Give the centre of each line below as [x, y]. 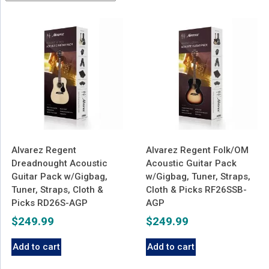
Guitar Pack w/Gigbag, [59, 176]
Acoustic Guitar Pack [191, 163]
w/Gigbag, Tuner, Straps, [198, 176]
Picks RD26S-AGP [49, 203]
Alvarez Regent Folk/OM [197, 150]
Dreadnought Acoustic [59, 163]
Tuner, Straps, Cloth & [57, 189]
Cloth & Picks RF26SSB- [196, 189]
